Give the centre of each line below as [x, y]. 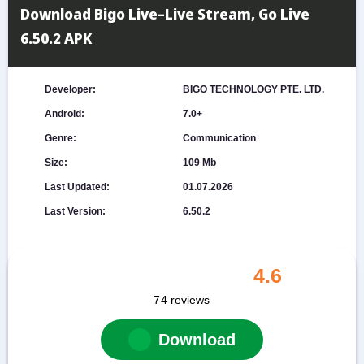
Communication [219, 138]
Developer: [70, 89]
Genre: [60, 138]
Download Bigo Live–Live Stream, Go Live [165, 14]
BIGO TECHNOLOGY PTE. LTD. [253, 89]
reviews [190, 299]
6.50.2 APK [56, 38]
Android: [64, 114]
